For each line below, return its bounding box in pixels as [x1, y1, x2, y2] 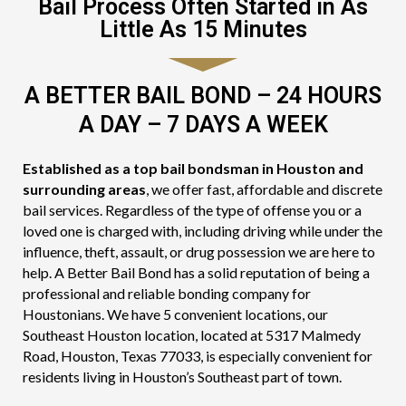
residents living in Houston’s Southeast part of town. [23, 368, 342, 386]
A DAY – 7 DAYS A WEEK [78, 111, 328, 139]
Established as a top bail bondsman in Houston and [23, 159, 363, 178]
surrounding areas [23, 180, 146, 198]
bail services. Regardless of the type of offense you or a [23, 201, 362, 219]
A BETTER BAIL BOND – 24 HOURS [24, 82, 382, 110]
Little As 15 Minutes [99, 16, 307, 43]
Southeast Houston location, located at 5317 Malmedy [23, 326, 361, 344]
